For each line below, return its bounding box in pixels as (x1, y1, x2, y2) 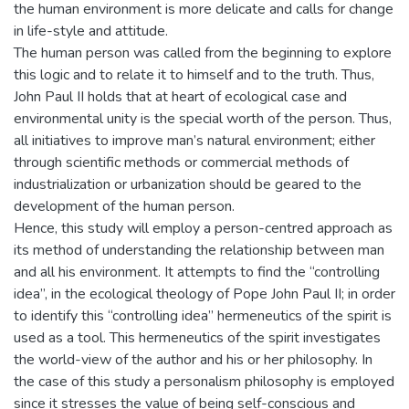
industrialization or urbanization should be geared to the (14, 174, 362, 194)
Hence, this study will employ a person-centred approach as (14, 218, 393, 238)
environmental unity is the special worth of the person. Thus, (14, 109, 392, 129)
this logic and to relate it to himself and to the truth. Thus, (14, 65, 374, 85)
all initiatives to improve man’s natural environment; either (14, 131, 375, 151)
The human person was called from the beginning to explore (14, 43, 392, 63)
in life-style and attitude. (14, 21, 168, 41)
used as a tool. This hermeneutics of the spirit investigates (14, 328, 381, 348)
